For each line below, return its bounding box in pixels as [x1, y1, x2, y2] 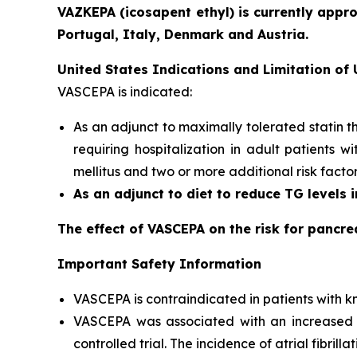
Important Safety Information [57, 255, 261, 272]
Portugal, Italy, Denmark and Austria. [57, 25, 308, 42]
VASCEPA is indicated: [57, 83, 192, 100]
